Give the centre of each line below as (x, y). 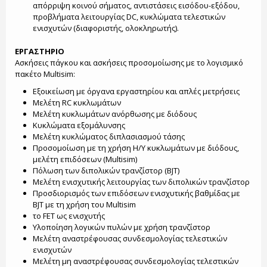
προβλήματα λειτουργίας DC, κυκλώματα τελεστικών (129, 17)
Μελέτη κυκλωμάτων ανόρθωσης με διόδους (114, 114)
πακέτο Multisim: (45, 74)
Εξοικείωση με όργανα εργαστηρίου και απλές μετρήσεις (136, 91)
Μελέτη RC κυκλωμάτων (77, 103)
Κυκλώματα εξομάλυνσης (79, 125)
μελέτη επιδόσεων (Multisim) (85, 159)
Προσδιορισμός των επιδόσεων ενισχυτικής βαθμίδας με (136, 193)
